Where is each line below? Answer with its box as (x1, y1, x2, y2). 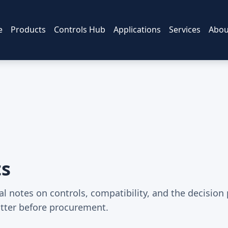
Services (169, 24, 201, 36)
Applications (113, 24, 161, 36)
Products (11, 24, 46, 36)
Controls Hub (54, 24, 105, 36)
